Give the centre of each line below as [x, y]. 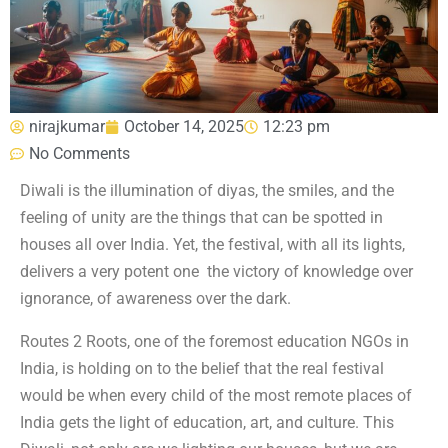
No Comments [79, 154]
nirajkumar [67, 127]
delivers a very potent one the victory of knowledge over [216, 272]
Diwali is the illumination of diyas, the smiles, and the [207, 191]
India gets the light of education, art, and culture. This [207, 423]
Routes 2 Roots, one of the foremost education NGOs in [214, 342]
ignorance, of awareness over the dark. [155, 299]
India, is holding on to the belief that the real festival [202, 369]
